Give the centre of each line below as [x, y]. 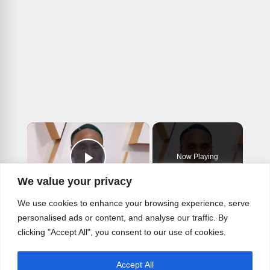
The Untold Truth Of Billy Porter [158, 213]
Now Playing [198, 157]
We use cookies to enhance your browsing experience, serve [133, 203]
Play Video [132, 175]
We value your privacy [75, 181]
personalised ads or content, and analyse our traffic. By [123, 217]
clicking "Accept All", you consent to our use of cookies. [122, 232]
